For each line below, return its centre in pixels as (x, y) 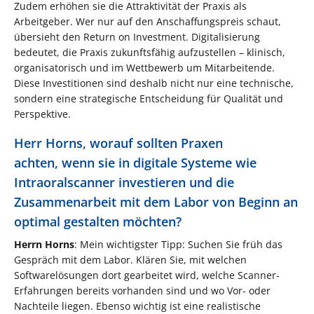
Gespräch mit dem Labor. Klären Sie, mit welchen (130, 259)
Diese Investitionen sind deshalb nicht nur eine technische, (154, 83)
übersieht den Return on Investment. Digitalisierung (137, 36)
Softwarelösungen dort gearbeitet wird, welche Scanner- (147, 275)
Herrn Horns (44, 244)
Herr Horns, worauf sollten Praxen (118, 143)
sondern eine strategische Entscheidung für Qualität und (149, 98)
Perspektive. (42, 114)
